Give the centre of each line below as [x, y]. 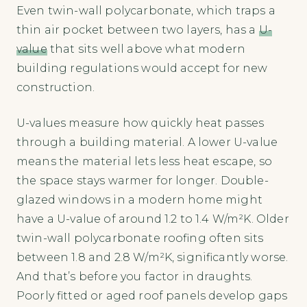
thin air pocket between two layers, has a [138, 29]
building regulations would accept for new [142, 68]
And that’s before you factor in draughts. [135, 276]
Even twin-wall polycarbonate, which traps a [146, 10]
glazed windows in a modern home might [139, 199]
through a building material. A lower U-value [147, 142]
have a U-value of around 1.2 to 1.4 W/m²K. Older [153, 219]
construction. [56, 87]
